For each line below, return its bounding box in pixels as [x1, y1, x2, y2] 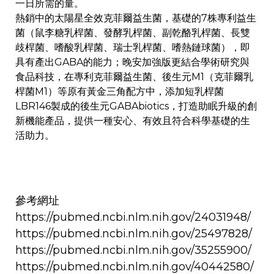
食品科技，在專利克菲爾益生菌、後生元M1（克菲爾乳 [15, 71, 253, 83]
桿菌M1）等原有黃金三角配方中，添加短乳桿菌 [15, 86, 224, 98]
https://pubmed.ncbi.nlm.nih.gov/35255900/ [15, 243, 251, 257]
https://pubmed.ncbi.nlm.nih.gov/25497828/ [15, 227, 252, 241]
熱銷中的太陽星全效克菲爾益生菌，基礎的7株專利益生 [15, 12, 256, 24]
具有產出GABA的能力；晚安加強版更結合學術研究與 [15, 56, 250, 68]
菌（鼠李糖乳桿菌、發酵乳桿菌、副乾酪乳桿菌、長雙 [15, 27, 250, 39]
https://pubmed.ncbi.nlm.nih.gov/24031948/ [15, 210, 251, 224]
